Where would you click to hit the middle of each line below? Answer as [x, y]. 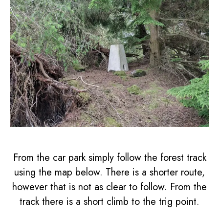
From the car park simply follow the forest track [109, 158]
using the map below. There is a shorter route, [109, 173]
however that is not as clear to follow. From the [109, 187]
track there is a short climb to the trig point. [109, 202]
